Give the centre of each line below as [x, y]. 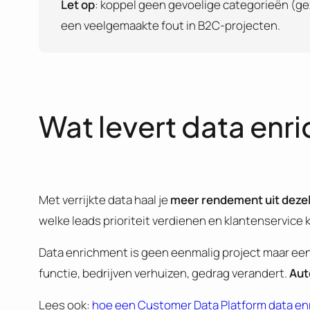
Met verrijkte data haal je [104, 200]
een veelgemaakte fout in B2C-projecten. [171, 26]
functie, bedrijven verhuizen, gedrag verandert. [164, 273]
